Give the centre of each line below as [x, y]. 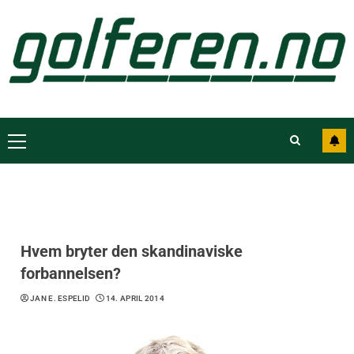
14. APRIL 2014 [135, 298]
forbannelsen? [71, 273]
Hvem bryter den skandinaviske [132, 251]
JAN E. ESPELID [60, 298]
